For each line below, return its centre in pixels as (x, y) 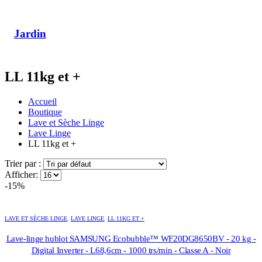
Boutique (45, 112)
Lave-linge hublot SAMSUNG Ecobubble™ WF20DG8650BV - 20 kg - (131, 238)
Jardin (30, 33)
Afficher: (23, 174)
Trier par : (24, 163)
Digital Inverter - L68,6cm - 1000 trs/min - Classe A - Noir (131, 250)
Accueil (42, 101)
